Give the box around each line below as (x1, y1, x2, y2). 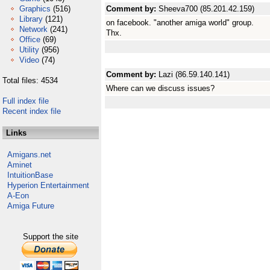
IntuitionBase (7, 171, 53, 180)
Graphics (19, 4, 51, 13)
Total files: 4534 (2, 76, 58, 85)
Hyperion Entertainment (7, 181, 89, 190)
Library (19, 14, 43, 24)
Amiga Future (7, 201, 54, 210)
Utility (19, 45, 39, 54)
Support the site (23, 232, 78, 241)
